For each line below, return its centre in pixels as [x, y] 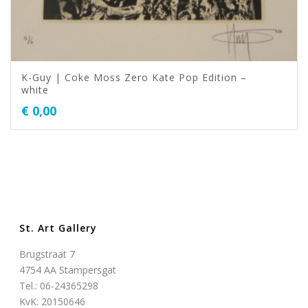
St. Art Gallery [58, 228]
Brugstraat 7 [47, 254]
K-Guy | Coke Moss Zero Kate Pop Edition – [134, 77]
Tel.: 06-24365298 [59, 285]
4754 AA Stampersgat [68, 269]
